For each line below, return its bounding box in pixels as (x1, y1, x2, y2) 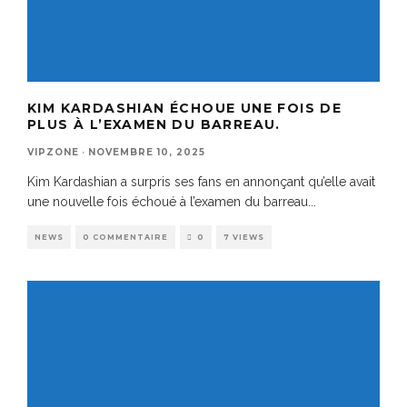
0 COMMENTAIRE (83, 232, 168, 242)
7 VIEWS (223, 232, 264, 242)
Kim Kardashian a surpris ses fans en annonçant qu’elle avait (27, 174, 375, 189)
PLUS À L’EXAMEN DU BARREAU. (27, 115, 281, 133)
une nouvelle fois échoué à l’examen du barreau (27, 194, 308, 209)
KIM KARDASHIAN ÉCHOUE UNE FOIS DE (27, 99, 342, 116)
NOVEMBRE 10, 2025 (88, 145, 205, 158)
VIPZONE (27, 145, 79, 158)
